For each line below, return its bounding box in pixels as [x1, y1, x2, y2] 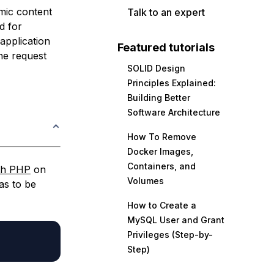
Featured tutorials [117, 41, 215, 54]
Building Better [127, 92, 190, 103]
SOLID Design [127, 63, 185, 73]
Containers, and [127, 161, 196, 171]
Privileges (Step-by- [127, 229, 213, 240]
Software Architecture [127, 107, 220, 117]
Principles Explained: [127, 78, 216, 88]
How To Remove [127, 131, 196, 142]
